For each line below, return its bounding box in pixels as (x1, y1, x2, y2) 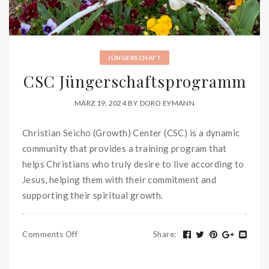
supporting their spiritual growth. (22, 189, 163, 201)
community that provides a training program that (22, 142, 227, 154)
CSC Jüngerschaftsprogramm (23, 71, 246, 92)
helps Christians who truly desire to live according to (22, 158, 244, 169)
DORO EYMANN (139, 98, 195, 107)
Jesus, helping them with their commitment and (22, 174, 216, 185)
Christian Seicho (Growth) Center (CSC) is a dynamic (22, 127, 240, 138)
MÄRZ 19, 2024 (74, 98, 127, 107)
